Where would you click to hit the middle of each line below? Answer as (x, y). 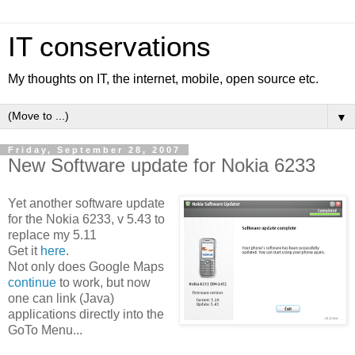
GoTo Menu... (45, 330)
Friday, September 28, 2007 (94, 150)
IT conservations (109, 47)
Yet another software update (86, 203)
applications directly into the (86, 314)
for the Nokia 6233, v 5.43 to (86, 219)
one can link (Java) (61, 298)
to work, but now (103, 282)
